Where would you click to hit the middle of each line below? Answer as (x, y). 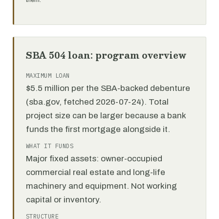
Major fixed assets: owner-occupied (94, 159)
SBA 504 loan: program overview (106, 55)
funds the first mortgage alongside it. (98, 129)
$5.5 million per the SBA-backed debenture (108, 88)
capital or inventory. (64, 200)
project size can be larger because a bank (106, 116)
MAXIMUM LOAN (48, 76)
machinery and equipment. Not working (101, 186)
